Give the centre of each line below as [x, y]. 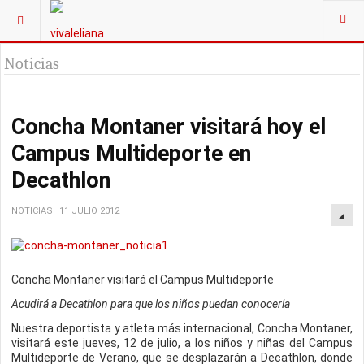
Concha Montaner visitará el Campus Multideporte [143, 279]
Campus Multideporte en [131, 154]
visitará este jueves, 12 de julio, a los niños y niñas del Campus [182, 343]
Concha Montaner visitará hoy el [169, 127]
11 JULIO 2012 [89, 211]
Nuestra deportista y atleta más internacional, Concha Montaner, [182, 328]
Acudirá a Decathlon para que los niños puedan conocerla [151, 304]
